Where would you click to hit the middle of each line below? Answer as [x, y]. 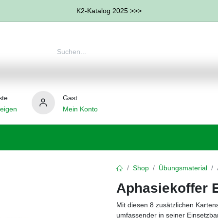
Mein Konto [80, 109]
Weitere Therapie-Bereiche [101, 137]
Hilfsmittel [182, 137]
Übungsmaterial [183, 168]
